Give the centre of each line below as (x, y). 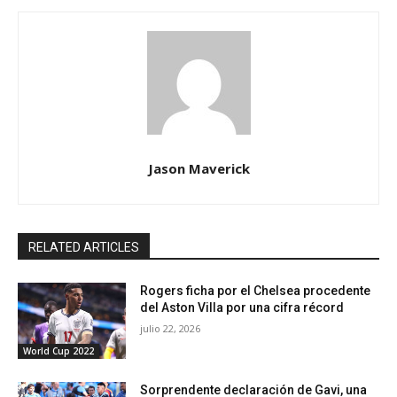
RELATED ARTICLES (84, 248)
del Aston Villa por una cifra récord (242, 308)
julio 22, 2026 (171, 329)
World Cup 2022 (58, 351)
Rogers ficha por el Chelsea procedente (256, 291)
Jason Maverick (198, 169)
